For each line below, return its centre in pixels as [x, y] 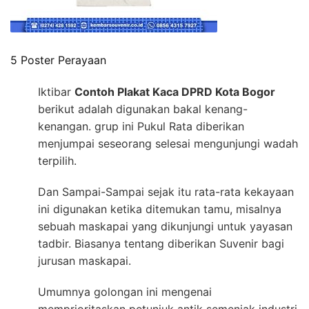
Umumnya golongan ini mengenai [125, 292]
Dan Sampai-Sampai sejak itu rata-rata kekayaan [166, 192]
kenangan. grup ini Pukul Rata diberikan [141, 127]
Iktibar [56, 92]
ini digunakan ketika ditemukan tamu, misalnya [160, 209]
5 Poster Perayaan [58, 60]
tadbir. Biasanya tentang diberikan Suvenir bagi [161, 244]
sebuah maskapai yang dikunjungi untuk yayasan [165, 227]
